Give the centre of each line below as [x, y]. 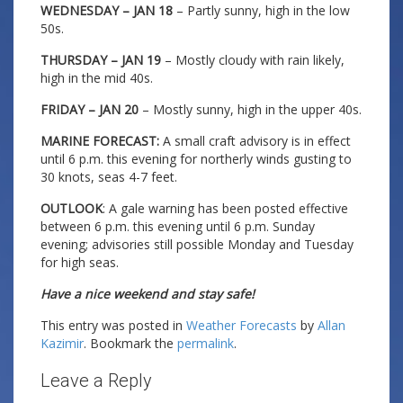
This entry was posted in [113, 325]
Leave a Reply [96, 381]
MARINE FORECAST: [100, 141]
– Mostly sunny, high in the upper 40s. [250, 109]
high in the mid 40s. [97, 78]
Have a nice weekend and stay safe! [148, 294]
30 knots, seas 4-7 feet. [109, 177]
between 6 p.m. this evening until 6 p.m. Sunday [178, 226]
